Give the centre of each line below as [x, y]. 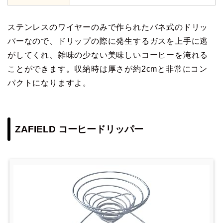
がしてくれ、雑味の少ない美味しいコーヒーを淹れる [108, 55]
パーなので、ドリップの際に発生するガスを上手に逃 [108, 41]
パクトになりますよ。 [50, 83]
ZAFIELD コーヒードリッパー [79, 129]
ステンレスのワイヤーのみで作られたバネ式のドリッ [108, 27]
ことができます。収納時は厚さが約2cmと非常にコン [108, 69]
